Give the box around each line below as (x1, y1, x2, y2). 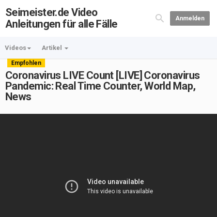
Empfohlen (11, 60, 41, 66)
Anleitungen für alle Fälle (5, 18, 118, 30)
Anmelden (175, 15, 204, 22)
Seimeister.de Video (5, 6, 98, 18)
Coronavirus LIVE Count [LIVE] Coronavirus (5, 69, 200, 81)
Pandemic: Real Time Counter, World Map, (5, 80, 196, 92)
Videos (5, 44, 26, 51)
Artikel (42, 44, 63, 51)
